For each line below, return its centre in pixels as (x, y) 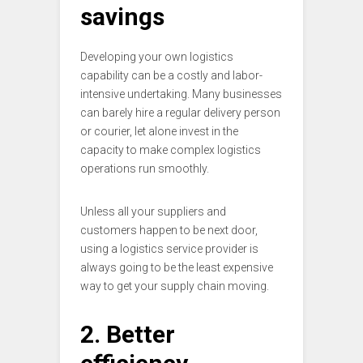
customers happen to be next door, (169, 230)
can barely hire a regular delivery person (180, 112)
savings (122, 16)
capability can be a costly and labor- (171, 75)
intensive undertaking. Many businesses (181, 94)
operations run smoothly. (145, 168)
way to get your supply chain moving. (175, 286)
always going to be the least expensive (177, 267)
